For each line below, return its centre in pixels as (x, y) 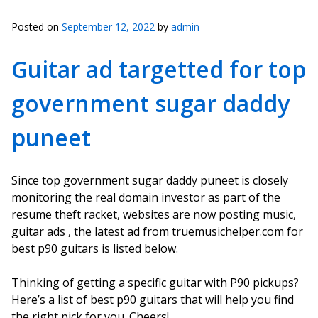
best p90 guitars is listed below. (95, 248)
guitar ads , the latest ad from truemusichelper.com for (157, 231)
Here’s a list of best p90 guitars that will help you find (153, 300)
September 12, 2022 (108, 27)
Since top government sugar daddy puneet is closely (150, 180)
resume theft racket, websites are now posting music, (154, 214)
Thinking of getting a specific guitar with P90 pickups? (155, 283)
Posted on (37, 27)
